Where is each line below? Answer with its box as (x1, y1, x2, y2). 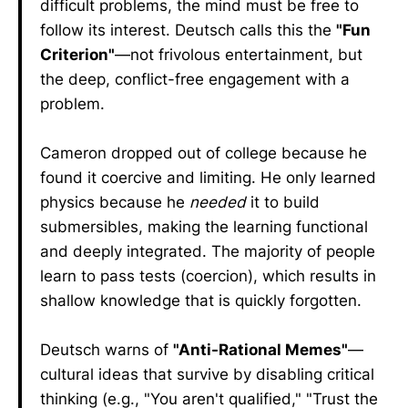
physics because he (40, 193, 189, 211)
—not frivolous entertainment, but (115, 46, 362, 64)
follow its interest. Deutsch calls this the (40, 21, 336, 39)
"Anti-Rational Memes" (173, 341, 348, 359)
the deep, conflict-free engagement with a (40, 70, 350, 88)
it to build (246, 193, 320, 211)
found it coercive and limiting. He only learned (40, 168, 376, 187)
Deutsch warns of (40, 341, 173, 359)
